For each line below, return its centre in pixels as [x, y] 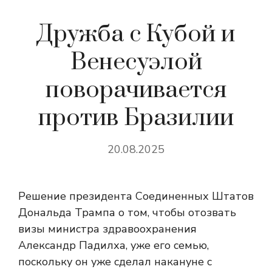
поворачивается [136, 90]
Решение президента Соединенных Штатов [136, 196]
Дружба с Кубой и [136, 34]
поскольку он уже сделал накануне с [115, 262]
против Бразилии [136, 118]
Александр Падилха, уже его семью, [114, 245]
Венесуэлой [136, 62]
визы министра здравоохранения [107, 229]
